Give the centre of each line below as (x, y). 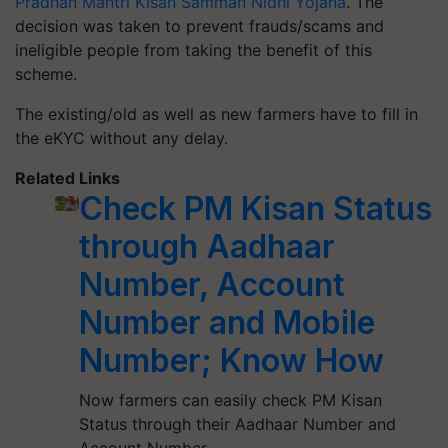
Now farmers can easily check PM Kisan (230, 399)
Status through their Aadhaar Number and (237, 423)
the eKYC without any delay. (126, 137)
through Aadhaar (206, 246)
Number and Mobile (226, 322)
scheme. (46, 73)
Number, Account (211, 284)
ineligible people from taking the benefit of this (193, 49)
